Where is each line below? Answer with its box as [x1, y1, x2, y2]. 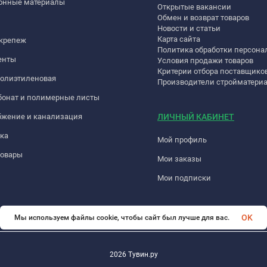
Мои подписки [157, 173, 211, 182]
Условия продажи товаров [157, 55, 253, 65]
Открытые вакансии [157, 2, 231, 11]
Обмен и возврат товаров [157, 13, 249, 22]
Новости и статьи [157, 23, 221, 33]
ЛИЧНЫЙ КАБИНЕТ [157, 111, 234, 122]
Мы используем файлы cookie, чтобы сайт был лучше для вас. [14, 213, 229, 222]
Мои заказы [157, 154, 201, 163]
